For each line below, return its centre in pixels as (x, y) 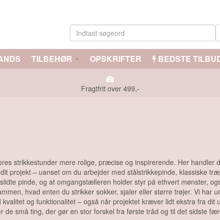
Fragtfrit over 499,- (110, 88)
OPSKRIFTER (115, 59)
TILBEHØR (52, 59)
